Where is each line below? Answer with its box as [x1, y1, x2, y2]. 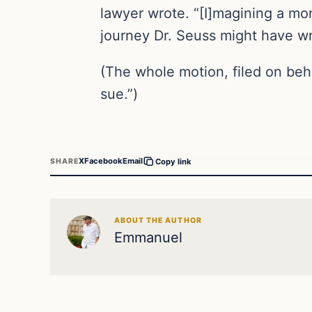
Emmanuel [114, 228, 182, 246]
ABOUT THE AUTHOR [114, 215, 202, 225]
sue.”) [100, 85, 138, 102]
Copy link [155, 156, 192, 166]
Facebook [84, 156, 123, 166]
